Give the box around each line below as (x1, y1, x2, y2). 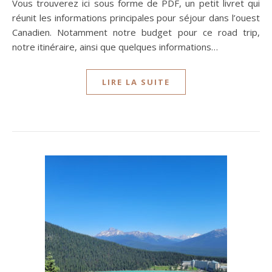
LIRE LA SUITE (102, 76, 170, 87)
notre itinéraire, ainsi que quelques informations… (12, 41, 218, 53)
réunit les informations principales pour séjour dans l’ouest (12, 12, 260, 24)
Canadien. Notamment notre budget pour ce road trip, (12, 26, 260, 38)
